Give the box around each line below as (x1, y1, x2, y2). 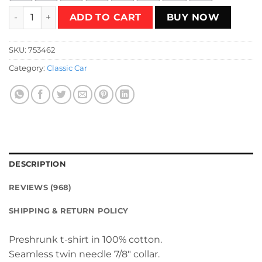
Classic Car (47, 64, 87, 73)
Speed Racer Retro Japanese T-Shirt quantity (8, 6, 202, 17)
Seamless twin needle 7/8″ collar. (9, 249, 160, 260)
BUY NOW (166, 11, 220, 23)
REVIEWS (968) (9, 183, 72, 192)
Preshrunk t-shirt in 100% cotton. (9, 234, 162, 246)
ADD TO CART (69, 11, 142, 23)
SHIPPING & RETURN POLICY (9, 206, 129, 216)
